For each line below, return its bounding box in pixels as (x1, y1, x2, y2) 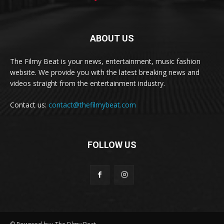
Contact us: (10, 100, 48, 110)
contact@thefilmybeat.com (48, 100, 136, 110)
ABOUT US (90, 33, 134, 44)
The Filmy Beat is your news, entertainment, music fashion (10, 56, 200, 66)
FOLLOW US (87, 139, 136, 150)
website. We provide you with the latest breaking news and (10, 67, 199, 77)
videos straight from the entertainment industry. (10, 78, 165, 88)
